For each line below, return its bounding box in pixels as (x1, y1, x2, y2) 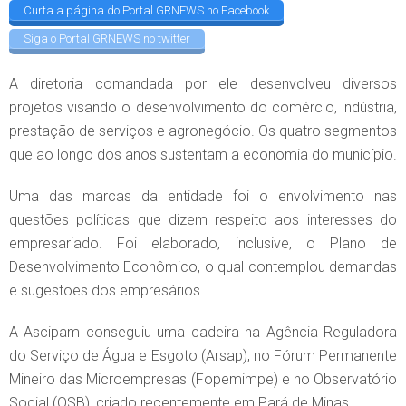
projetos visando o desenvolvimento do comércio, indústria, (9, 99, 397, 117)
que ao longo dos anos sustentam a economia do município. (9, 146, 397, 164)
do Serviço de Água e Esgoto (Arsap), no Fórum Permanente (9, 347, 397, 365)
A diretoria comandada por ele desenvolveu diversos (9, 75, 397, 93)
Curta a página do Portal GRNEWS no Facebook (24, 3, 269, 17)
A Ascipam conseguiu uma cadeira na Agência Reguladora (9, 324, 397, 342)
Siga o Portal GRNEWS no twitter (24, 31, 190, 45)
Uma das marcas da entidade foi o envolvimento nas (9, 188, 397, 206)
